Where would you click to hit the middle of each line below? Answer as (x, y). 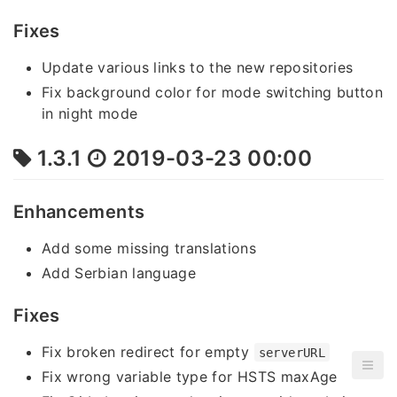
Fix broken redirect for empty (148, 351)
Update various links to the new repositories (198, 68)
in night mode (90, 114)
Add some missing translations (149, 248)
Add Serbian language (119, 272)
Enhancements (79, 211)
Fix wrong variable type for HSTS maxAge (190, 376)
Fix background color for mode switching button (213, 93)
